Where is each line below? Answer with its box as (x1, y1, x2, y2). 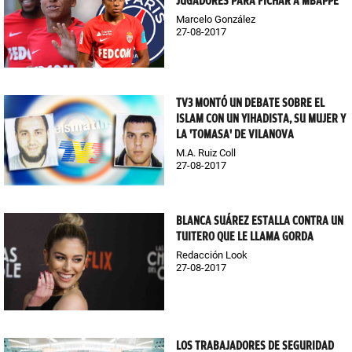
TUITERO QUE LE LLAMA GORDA (176, 229, 313, 244)
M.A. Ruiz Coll (176, 147, 236, 159)
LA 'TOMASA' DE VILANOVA (176, 127, 294, 142)
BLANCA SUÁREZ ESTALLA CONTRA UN (176, 213, 343, 228)
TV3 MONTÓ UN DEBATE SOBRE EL (176, 96, 324, 111)
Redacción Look (176, 248, 247, 261)
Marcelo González (176, 13, 255, 26)
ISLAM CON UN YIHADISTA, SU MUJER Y (176, 112, 346, 126)
